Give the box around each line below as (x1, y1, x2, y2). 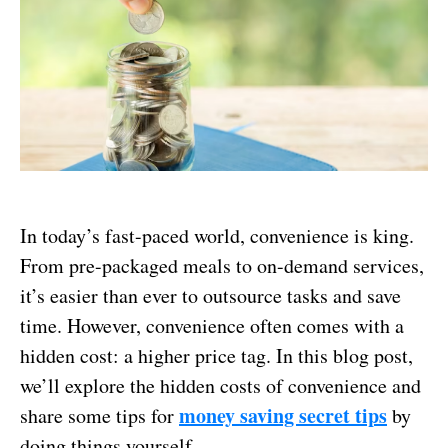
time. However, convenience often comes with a (20, 312, 404, 340)
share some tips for (20, 402, 179, 430)
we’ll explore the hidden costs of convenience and (20, 372, 421, 400)
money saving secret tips (179, 401, 387, 431)
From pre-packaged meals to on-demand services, (20, 252, 424, 280)
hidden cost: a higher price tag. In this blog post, (20, 342, 413, 370)
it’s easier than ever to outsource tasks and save (20, 282, 401, 310)
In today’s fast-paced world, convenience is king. (20, 222, 414, 250)
